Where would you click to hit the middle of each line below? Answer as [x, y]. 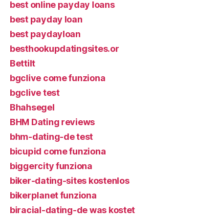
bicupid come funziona [58, 151]
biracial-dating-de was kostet [73, 210]
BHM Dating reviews [53, 122]
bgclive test [35, 92]
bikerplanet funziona [53, 195]
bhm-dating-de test [52, 136]
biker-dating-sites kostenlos [70, 180]
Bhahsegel [32, 107]
